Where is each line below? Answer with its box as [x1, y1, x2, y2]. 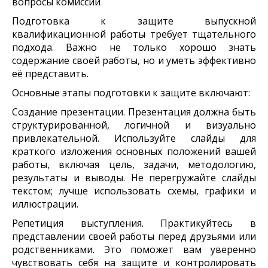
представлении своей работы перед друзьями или [12, 230, 256, 243]
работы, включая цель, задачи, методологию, [12, 158, 256, 172]
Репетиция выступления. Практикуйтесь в [12, 217, 256, 230]
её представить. [12, 67, 89, 81]
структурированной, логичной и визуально [12, 118, 256, 132]
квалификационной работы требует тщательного [12, 28, 256, 41]
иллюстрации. [12, 197, 78, 211]
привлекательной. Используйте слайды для [12, 132, 256, 145]
